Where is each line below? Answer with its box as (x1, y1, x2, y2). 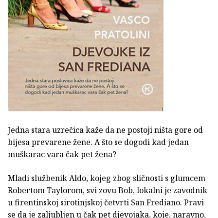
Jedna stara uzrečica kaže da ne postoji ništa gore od (8, 125, 203, 136)
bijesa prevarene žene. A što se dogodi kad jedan (8, 137, 189, 148)
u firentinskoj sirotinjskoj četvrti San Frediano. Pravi (8, 197, 204, 208)
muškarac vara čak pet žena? (8, 149, 116, 160)
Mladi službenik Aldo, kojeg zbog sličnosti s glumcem (8, 173, 205, 184)
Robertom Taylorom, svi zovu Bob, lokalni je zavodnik (8, 185, 207, 196)
